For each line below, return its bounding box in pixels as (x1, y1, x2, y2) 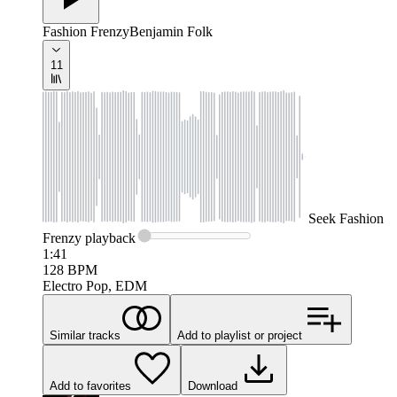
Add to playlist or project (177, 329, 302, 343)
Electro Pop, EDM (43, 278, 147, 294)
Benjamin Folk (129, 24, 213, 40)
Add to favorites (50, 379, 131, 393)
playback (82, 230, 136, 246)
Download (188, 379, 237, 393)
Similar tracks (50, 329, 121, 343)
